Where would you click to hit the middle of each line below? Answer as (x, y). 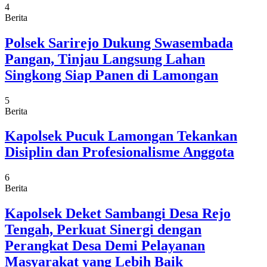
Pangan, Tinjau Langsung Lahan (105, 59)
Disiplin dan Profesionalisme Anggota (119, 152)
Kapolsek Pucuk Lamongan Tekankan (121, 136)
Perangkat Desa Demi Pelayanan (105, 246)
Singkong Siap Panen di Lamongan (111, 75)
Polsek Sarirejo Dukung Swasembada (119, 43)
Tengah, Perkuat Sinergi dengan (103, 230)
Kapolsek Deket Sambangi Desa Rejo (118, 214)
